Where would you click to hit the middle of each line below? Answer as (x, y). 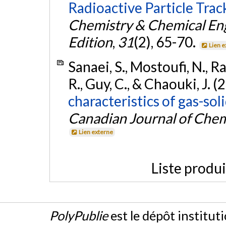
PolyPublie (79, 216)
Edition (90, 42)
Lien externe (96, 132)
